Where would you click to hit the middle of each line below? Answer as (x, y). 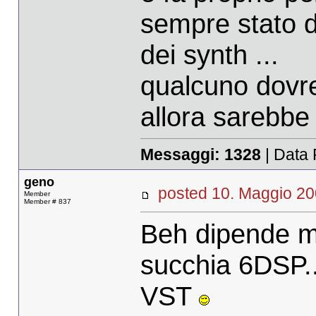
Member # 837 (47, 202)
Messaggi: (182, 154)
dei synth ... (209, 54)
